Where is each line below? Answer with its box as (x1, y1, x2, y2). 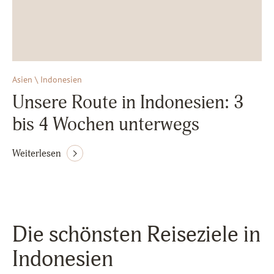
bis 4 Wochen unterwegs (12, 113, 199, 136)
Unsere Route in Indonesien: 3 (12, 91, 243, 114)
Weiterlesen (12, 147, 61, 160)
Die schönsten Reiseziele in (12, 221, 261, 248)
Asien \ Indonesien (12, 74, 82, 85)
